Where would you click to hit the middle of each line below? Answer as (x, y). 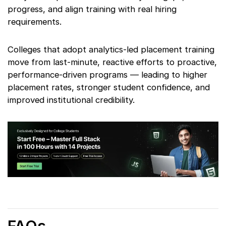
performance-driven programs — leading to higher (107, 74)
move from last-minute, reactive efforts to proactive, (112, 62)
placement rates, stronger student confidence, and (109, 87)
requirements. (35, 21)
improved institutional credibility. (71, 100)
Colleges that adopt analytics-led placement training (111, 49)
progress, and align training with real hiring (92, 9)
